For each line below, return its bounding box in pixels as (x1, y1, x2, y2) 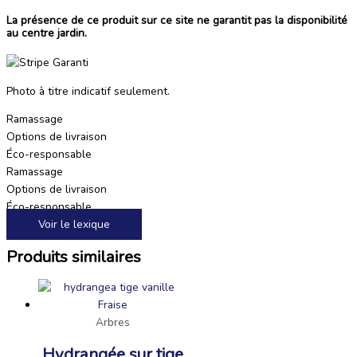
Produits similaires (6, 245, 141, 268)
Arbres (95, 314, 130, 330)
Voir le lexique (38, 217, 110, 233)
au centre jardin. (6, 25, 87, 41)
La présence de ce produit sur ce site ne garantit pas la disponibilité (6, 12, 347, 28)
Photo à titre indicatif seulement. (6, 83, 170, 99)
